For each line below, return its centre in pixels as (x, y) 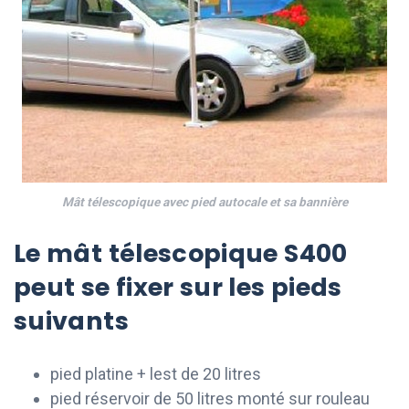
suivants (71, 321)
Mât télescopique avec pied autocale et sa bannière (204, 201)
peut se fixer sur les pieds (178, 288)
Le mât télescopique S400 (181, 254)
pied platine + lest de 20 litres (156, 373)
